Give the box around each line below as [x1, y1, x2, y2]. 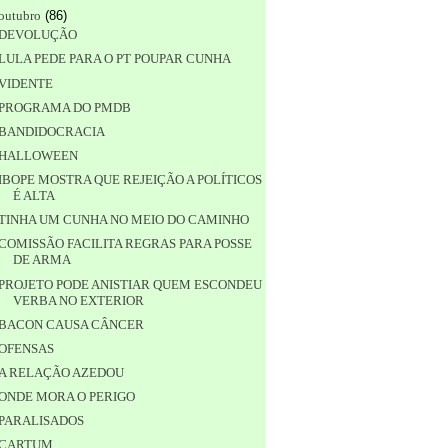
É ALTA [12, 188, 55, 204]
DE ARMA [12, 252, 71, 268]
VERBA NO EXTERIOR [12, 292, 144, 308]
